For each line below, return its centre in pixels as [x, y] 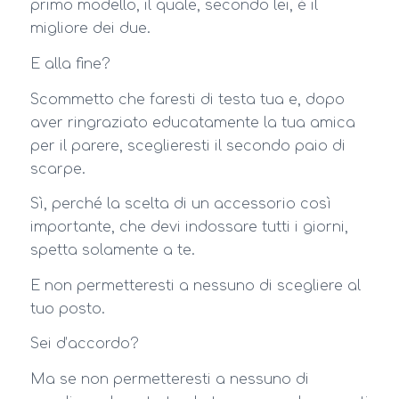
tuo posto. [67, 309]
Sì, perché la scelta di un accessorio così [180, 204]
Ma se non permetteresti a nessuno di [169, 379]
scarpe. [57, 169]
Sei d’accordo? [84, 344]
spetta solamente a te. [112, 251]
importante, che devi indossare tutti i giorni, [189, 228]
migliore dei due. [90, 29]
